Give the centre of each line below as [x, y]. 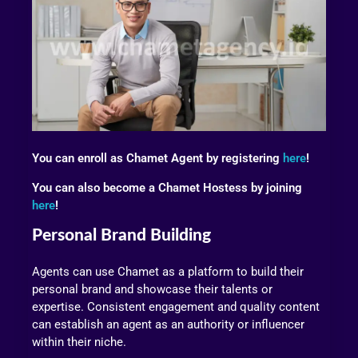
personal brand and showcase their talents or [152, 289]
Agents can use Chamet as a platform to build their [168, 271]
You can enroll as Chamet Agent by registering [157, 159]
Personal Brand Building [121, 236]
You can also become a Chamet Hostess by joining [167, 188]
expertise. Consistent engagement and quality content [176, 306]
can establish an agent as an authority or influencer [168, 324]
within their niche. [79, 342]
